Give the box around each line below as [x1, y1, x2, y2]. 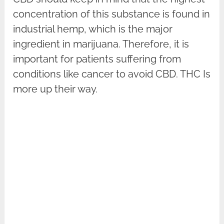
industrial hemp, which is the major [13, 23, 173, 35]
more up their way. [13, 83, 98, 95]
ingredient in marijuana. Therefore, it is [13, 38, 189, 50]
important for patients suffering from [13, 53, 181, 65]
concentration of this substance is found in [13, 8, 210, 20]
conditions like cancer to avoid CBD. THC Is [13, 68, 211, 80]
